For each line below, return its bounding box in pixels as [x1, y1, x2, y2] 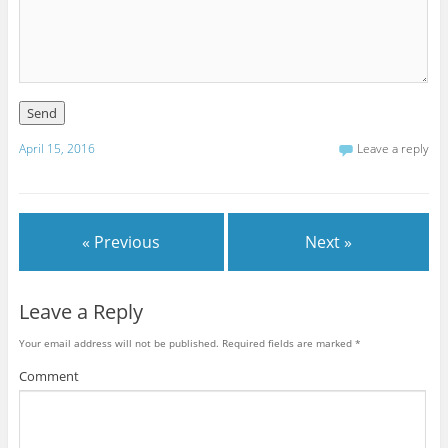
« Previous [82, 231, 161, 254]
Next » [305, 231, 353, 254]
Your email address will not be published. [18, 335, 219, 350]
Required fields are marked [218, 335, 355, 350]
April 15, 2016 [18, 140, 95, 158]
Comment [18, 367, 79, 386]
